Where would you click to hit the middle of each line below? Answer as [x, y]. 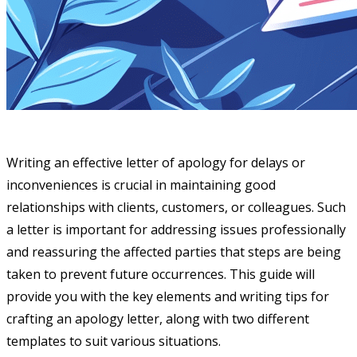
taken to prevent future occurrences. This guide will [161, 274]
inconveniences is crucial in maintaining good [141, 184]
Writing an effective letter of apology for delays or [156, 162]
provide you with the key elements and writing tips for [168, 296]
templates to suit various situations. [114, 341]
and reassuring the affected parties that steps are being [174, 251]
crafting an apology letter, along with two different [158, 318]
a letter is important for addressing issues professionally [176, 229]
